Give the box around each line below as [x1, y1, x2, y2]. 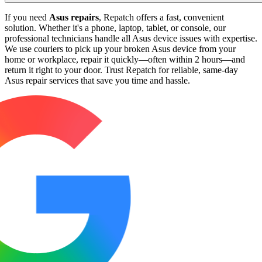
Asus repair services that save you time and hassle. [5, 75, 190, 85]
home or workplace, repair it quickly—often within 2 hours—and [5, 54, 245, 64]
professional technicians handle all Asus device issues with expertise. [5, 33, 257, 43]
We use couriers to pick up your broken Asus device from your [5, 43, 236, 54]
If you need [5, 12, 49, 22]
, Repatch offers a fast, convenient [99, 12, 224, 22]
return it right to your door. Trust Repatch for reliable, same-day [5, 64, 238, 75]
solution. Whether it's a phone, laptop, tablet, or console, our [5, 22, 226, 33]
